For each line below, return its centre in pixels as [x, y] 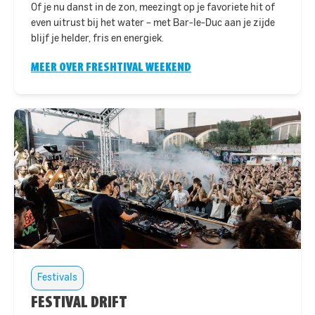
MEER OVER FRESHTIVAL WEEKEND [111, 67]
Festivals [57, 278]
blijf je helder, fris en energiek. [97, 38]
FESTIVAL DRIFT [79, 302]
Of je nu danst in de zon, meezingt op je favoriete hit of [153, 7]
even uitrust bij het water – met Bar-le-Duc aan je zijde [153, 23]
